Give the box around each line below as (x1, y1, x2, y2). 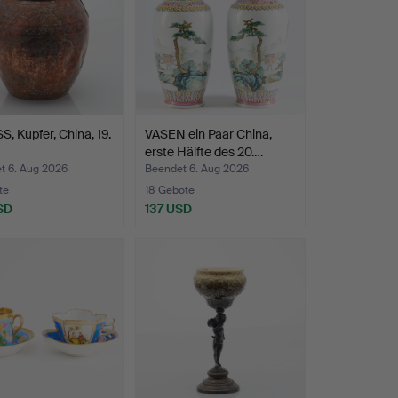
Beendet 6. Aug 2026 (144, 162, 249, 177)
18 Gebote (144, 183, 195, 198)
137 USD (144, 201, 192, 218)
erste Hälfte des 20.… (144, 144, 263, 161)
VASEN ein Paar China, (144, 126, 272, 143)
